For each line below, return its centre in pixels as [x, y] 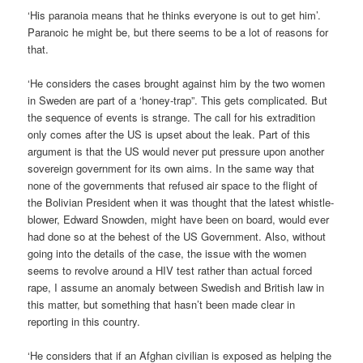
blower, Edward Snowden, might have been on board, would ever [179, 219]
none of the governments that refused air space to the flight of [173, 185]
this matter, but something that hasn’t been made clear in [162, 304]
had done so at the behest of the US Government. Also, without [177, 236]
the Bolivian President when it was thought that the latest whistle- [181, 202]
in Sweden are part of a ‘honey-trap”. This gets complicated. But [178, 100]
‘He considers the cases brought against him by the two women [177, 83]
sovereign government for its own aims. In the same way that [171, 168]
